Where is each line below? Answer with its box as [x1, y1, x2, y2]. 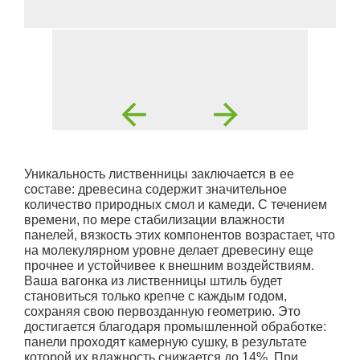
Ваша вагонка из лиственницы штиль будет [24, 274, 282, 288]
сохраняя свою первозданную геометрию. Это [24, 305, 301, 319]
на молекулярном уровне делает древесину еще [24, 243, 313, 258]
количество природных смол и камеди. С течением [24, 198, 327, 212]
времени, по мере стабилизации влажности [24, 213, 284, 227]
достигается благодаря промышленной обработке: [24, 320, 326, 334]
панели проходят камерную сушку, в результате [24, 335, 307, 350]
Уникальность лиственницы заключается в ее [24, 167, 294, 182]
